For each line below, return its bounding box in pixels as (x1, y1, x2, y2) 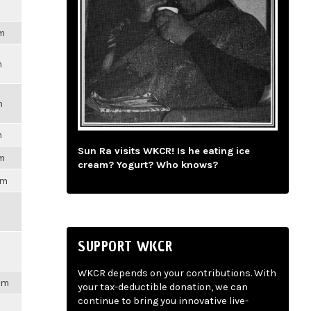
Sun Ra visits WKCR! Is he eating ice (78, 145, 250, 158)
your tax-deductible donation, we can (78, 281, 248, 294)
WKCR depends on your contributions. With (78, 267, 276, 280)
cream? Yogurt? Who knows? (78, 159, 218, 171)
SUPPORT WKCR (78, 236, 173, 256)
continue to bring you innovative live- (78, 295, 249, 308)
